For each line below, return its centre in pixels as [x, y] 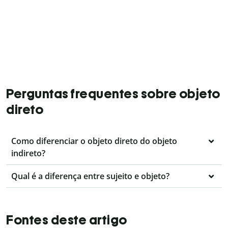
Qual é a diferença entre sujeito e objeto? [90, 176]
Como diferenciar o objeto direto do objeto [94, 141]
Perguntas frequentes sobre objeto [113, 93]
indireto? [28, 153]
